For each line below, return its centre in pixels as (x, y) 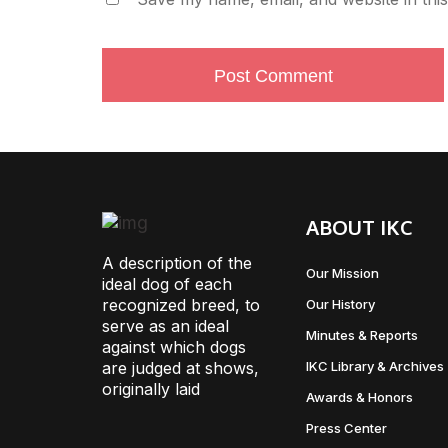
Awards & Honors (359, 397)
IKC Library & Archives (374, 366)
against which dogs (174, 347)
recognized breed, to (181, 305)
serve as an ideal (165, 326)
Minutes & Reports (361, 335)
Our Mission (342, 273)
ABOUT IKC (359, 227)
